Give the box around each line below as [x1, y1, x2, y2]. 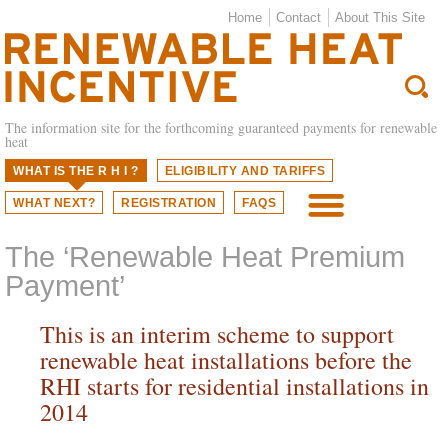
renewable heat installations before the [40, 343, 412, 376]
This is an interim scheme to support [40, 317, 394, 350]
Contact [276, 10, 321, 25]
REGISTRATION [121, 196, 216, 210]
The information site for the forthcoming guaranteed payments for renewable [5, 118, 437, 137]
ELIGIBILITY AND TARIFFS [164, 164, 325, 178]
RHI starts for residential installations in [40, 369, 429, 402]
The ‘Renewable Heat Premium [5, 240, 405, 273]
